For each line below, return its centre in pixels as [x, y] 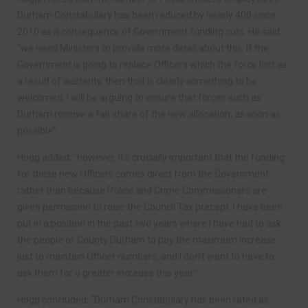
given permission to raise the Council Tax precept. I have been [150, 207]
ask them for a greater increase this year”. [108, 273]
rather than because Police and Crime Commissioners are [142, 190]
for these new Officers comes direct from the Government [143, 174]
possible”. [38, 131]
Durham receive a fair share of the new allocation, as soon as [149, 114]
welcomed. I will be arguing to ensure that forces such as [139, 98]
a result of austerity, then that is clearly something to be [137, 81]
